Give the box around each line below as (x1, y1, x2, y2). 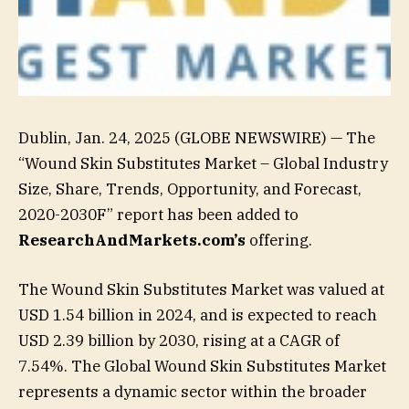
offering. (246, 230, 312, 251)
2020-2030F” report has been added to (18, 204, 299, 225)
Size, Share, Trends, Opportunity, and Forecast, (18, 179, 362, 200)
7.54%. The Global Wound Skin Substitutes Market (18, 356, 386, 377)
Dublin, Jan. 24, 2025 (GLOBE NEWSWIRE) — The (18, 128, 375, 149)
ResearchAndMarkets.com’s (18, 230, 246, 251)
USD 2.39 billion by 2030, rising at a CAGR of (18, 330, 340, 351)
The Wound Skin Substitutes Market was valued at (18, 279, 384, 300)
